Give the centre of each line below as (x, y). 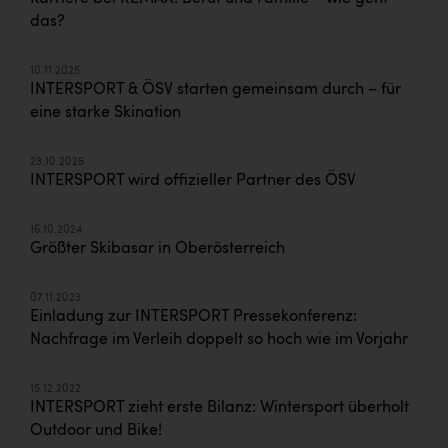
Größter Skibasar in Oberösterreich (157, 248)
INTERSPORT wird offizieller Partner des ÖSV (193, 180)
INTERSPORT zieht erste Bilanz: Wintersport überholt (219, 407)
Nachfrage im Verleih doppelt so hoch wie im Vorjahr (219, 339)
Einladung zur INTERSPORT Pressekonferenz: (193, 316)
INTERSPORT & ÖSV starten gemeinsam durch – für (215, 89)
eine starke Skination (105, 112)
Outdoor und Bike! (96, 430)
